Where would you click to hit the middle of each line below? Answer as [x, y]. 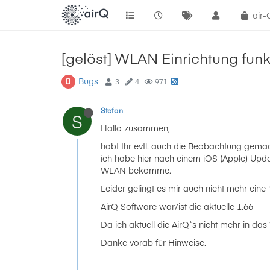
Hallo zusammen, [135, 128]
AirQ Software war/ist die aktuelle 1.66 [177, 206]
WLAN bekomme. [136, 170]
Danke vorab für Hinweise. [153, 242]
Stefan [112, 110]
